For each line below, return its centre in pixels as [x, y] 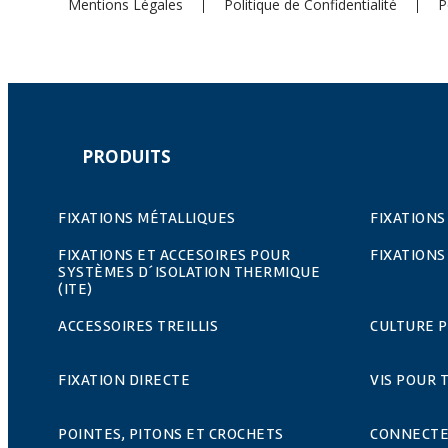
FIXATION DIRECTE [124, 379]
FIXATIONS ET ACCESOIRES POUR [174, 254]
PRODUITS [126, 156]
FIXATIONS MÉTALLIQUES [147, 217]
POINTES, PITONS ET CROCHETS [171, 433]
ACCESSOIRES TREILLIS [138, 325]
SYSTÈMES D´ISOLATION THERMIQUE [189, 271]
